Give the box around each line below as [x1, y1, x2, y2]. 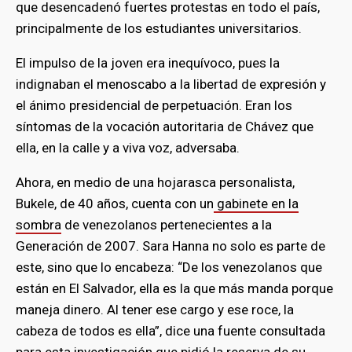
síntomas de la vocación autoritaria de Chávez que [16, 118, 313, 134]
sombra [16, 216, 61, 233]
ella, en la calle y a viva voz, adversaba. [16, 139, 240, 156]
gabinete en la [214, 195, 299, 211]
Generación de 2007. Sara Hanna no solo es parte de [16, 237, 325, 254]
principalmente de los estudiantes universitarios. [16, 20, 302, 36]
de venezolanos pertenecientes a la [61, 216, 272, 233]
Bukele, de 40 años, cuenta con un [16, 195, 214, 211]
